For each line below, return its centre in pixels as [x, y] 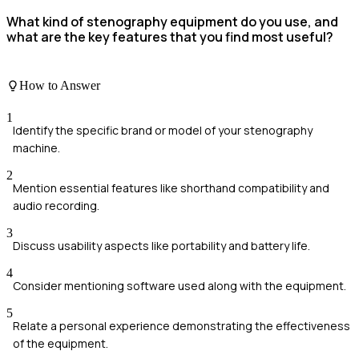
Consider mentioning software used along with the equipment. [179, 285]
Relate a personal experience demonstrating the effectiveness [182, 325]
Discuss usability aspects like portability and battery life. [161, 245]
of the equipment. [61, 343]
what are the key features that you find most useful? [170, 36]
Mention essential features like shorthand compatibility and [171, 188]
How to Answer [60, 86]
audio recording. [56, 205]
